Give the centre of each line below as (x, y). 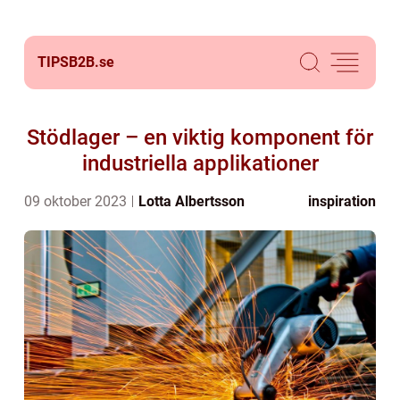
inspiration (342, 201)
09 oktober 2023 (77, 201)
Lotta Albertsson (192, 201)
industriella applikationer (200, 163)
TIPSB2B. (68, 62)
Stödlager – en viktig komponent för (200, 137)
